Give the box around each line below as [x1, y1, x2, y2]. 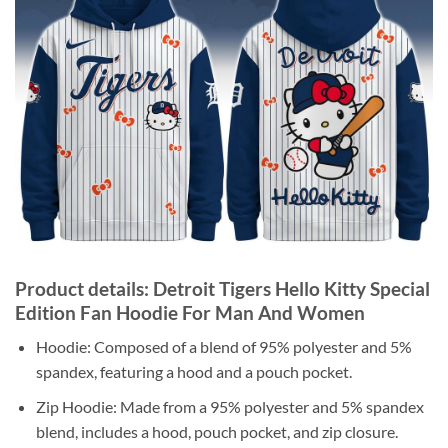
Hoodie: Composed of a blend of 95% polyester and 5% [35, 337, 412, 357]
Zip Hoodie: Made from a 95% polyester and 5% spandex [35, 396, 424, 416]
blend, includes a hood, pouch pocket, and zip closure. [35, 421, 398, 441]
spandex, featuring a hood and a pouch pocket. [35, 362, 352, 382]
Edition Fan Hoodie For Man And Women [15, 300, 365, 324]
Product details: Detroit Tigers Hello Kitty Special [15, 276, 430, 300]
